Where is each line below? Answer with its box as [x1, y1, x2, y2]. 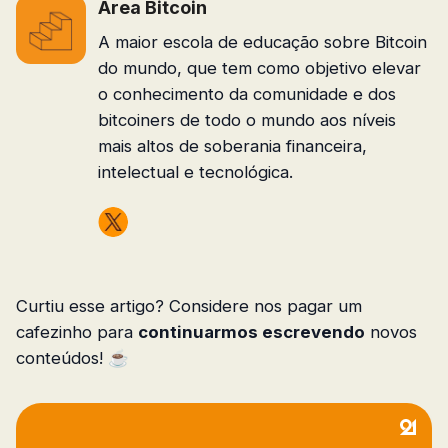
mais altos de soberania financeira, [98, 136, 367, 157]
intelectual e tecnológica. [98, 162, 293, 183]
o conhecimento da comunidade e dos [98, 84, 396, 105]
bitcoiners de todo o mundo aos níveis [98, 110, 396, 131]
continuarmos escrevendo [138, 321, 365, 342]
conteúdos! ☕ [16, 347, 129, 368]
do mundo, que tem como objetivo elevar [98, 58, 421, 79]
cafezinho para [16, 321, 138, 342]
